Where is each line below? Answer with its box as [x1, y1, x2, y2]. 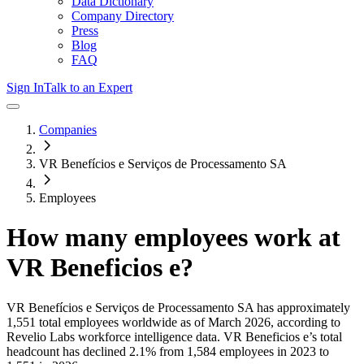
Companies [39, 123, 97, 136]
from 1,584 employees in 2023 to [156, 344, 329, 358]
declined [83, 344, 126, 358]
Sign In [6, 80, 44, 94]
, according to [271, 314, 340, 329]
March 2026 [208, 314, 271, 329]
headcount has [6, 344, 83, 358]
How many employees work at [6, 223, 340, 253]
